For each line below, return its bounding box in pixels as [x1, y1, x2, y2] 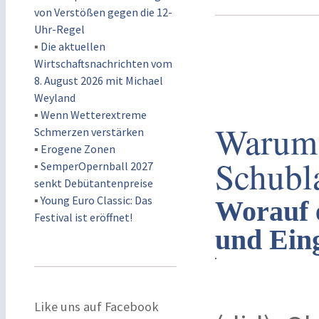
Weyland [34, 90, 75, 105]
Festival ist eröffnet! [34, 210, 132, 224]
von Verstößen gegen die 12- [34, 5, 172, 19]
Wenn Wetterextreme [41, 108, 147, 122]
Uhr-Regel [34, 22, 85, 36]
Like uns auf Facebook [34, 298, 159, 315]
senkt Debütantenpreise [34, 176, 153, 190]
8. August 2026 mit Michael [34, 73, 163, 88]
